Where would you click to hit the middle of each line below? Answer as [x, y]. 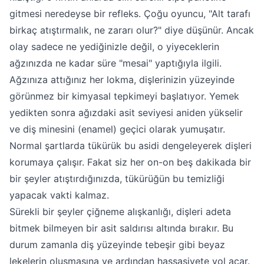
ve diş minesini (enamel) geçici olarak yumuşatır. [117, 129]
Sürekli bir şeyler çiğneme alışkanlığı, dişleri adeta [120, 212]
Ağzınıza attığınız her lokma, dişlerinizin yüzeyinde [122, 80]
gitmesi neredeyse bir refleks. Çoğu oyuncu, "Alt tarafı [130, 14]
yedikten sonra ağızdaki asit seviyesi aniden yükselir [126, 113]
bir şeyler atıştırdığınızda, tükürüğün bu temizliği [117, 179]
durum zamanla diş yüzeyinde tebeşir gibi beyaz [117, 245]
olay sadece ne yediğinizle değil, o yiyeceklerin [114, 47]
